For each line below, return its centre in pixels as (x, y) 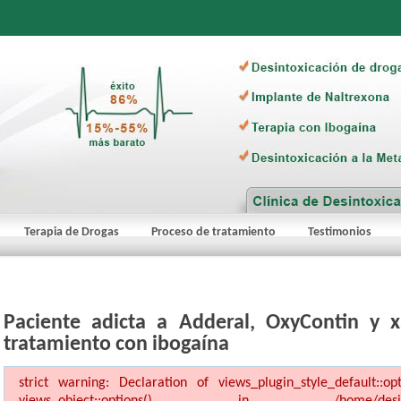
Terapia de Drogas (72, 232)
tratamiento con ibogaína (116, 345)
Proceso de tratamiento (213, 232)
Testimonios (340, 232)
